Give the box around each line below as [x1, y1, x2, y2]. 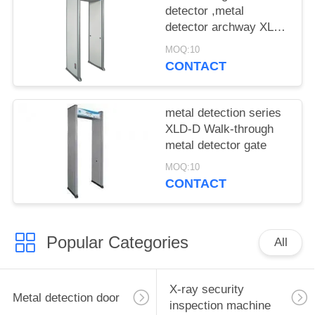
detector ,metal [165, 4, 245, 18]
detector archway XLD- [165, 20, 287, 34]
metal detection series [165, 105, 282, 120]
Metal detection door [12, 290, 120, 304]
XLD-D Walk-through [165, 122, 274, 136]
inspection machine [169, 299, 271, 313]
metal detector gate [165, 138, 267, 152]
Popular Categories [46, 232, 188, 252]
